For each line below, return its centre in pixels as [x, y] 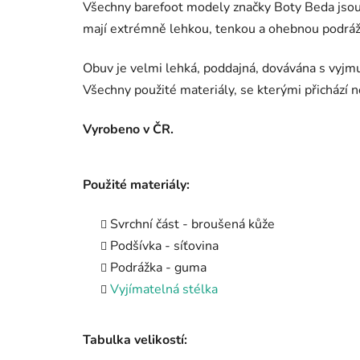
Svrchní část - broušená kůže [192, 224]
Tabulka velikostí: [135, 340]
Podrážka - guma [158, 267]
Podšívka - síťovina [164, 245]
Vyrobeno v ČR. [128, 129]
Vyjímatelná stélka [164, 289]
